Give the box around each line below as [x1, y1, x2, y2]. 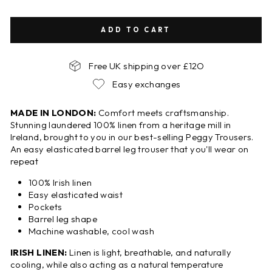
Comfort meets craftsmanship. [98, 107, 229, 118]
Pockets [29, 201, 63, 212]
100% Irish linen [29, 177, 92, 188]
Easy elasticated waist [29, 189, 123, 200]
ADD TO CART [101, 25, 171, 34]
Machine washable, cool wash [29, 225, 154, 237]
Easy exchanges [112, 78, 181, 90]
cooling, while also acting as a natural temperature [10, 259, 223, 270]
